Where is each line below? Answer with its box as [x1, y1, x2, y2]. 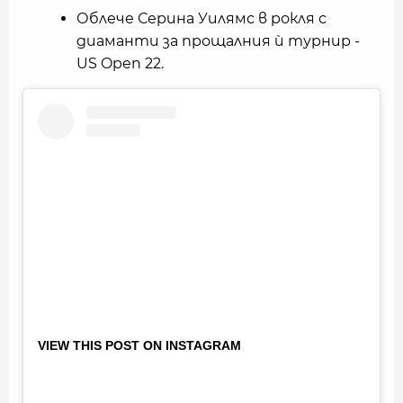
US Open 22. [76, 55, 164, 73]
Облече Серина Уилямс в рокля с [76, 10, 327, 28]
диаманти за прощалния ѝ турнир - [76, 32, 360, 50]
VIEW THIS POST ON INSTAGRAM [38, 338, 241, 354]
